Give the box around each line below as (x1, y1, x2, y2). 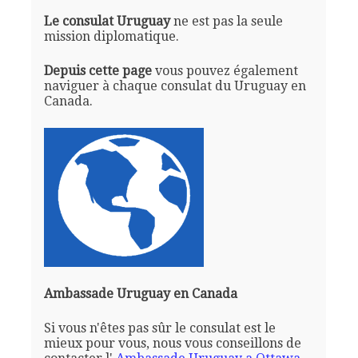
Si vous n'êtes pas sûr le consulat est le (43, 320, 276, 336)
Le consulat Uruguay (43, 13, 170, 29)
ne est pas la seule (169, 13, 283, 29)
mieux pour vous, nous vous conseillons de (43, 335, 301, 351)
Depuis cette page (43, 62, 152, 78)
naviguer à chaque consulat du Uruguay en (43, 78, 306, 93)
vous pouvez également (151, 62, 298, 78)
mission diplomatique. (43, 28, 179, 44)
